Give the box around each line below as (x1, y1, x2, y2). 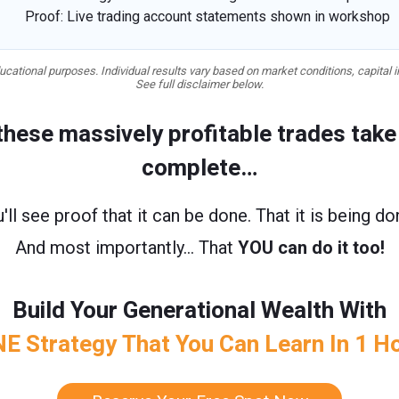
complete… (142, 151, 257, 185)
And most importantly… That (14, 236, 238, 258)
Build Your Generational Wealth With (12, 293, 387, 328)
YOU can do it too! (237, 236, 385, 258)
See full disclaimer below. (135, 77, 264, 91)
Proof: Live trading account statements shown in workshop (25, 7, 390, 25)
